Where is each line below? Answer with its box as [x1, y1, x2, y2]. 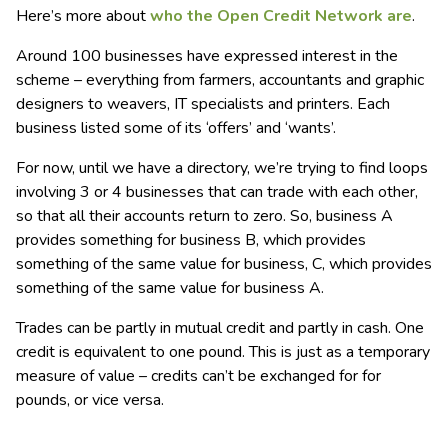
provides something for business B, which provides [16, 229, 366, 251]
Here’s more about [16, 5, 150, 27]
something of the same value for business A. [16, 277, 324, 299]
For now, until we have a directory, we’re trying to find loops [16, 157, 428, 179]
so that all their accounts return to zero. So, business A [16, 205, 393, 227]
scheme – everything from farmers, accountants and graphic [16, 69, 424, 91]
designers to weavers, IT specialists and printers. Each [16, 93, 390, 115]
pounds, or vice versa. [16, 389, 164, 411]
